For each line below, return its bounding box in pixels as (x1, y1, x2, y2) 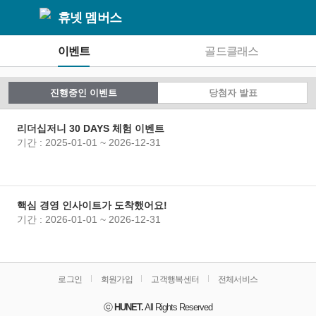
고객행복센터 (151, 274, 200, 284)
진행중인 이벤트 (49, 87, 117, 98)
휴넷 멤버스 (58, 10, 121, 25)
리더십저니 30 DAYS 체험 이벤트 (17, 123, 164, 134)
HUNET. (114, 302, 143, 312)
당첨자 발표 (208, 87, 257, 98)
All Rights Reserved (143, 302, 212, 312)
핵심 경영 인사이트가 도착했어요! (17, 200, 167, 211)
